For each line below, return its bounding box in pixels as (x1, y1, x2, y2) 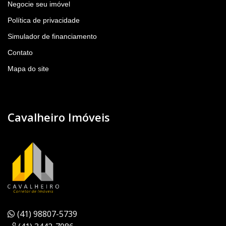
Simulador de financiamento (8, 32, 97, 41)
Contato (8, 48, 33, 57)
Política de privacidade (8, 16, 80, 25)
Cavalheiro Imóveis (8, 109, 110, 125)
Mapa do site (8, 65, 49, 73)
